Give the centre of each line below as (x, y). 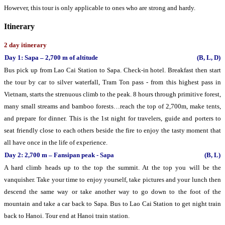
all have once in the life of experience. (56, 142)
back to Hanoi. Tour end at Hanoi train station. (67, 216)
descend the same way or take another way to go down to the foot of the (113, 192)
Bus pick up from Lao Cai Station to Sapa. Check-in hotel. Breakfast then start (113, 70)
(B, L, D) (209, 58)
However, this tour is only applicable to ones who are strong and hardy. (100, 8)
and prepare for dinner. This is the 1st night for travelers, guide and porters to (113, 118)
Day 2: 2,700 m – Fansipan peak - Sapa (59, 155)
